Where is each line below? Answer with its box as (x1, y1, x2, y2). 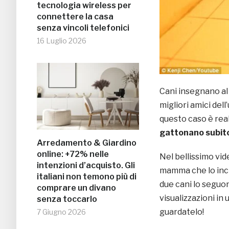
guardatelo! (159, 207, 204, 217)
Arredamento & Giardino (37, 138, 136, 148)
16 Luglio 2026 (37, 36, 86, 45)
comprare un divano (37, 183, 116, 193)
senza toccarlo (37, 194, 97, 204)
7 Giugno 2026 (37, 208, 86, 217)
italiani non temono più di (37, 172, 136, 182)
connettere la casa (37, 12, 113, 22)
